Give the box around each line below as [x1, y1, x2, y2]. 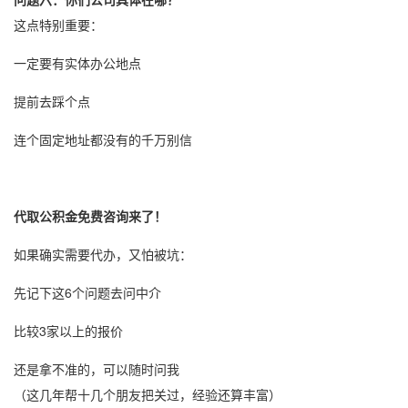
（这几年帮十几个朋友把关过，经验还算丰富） [14, 385, 281, 404]
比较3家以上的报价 [14, 321, 123, 341]
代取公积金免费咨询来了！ [14, 207, 167, 226]
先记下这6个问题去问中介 [14, 283, 161, 302]
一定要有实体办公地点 [14, 54, 141, 73]
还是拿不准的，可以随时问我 [14, 360, 179, 379]
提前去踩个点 [14, 92, 90, 111]
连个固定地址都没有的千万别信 [14, 130, 192, 149]
